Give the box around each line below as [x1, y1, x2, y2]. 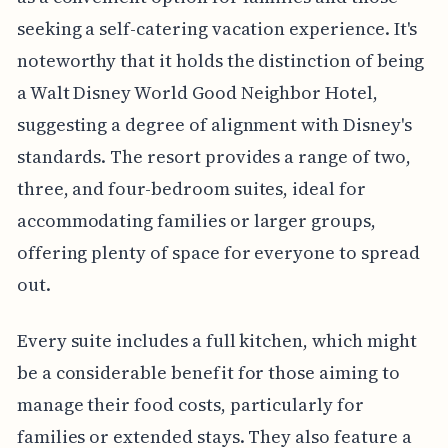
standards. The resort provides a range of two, [16, 143, 411, 169]
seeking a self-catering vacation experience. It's [16, 15, 418, 41]
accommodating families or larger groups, [16, 207, 376, 233]
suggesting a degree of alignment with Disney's [16, 111, 412, 137]
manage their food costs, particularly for [16, 391, 364, 417]
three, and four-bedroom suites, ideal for [16, 175, 366, 201]
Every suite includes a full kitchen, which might [16, 327, 417, 353]
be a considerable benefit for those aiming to [16, 359, 400, 385]
